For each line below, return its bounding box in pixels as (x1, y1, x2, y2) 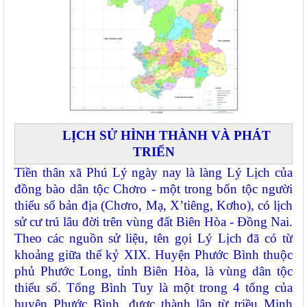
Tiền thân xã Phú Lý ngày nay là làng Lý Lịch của (14, 165, 293, 180)
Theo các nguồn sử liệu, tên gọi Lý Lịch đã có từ (14, 231, 293, 246)
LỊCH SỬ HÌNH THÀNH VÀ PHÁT (62, 128, 271, 143)
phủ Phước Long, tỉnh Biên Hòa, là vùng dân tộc (14, 264, 293, 279)
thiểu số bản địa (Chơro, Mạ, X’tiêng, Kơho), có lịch (14, 198, 293, 213)
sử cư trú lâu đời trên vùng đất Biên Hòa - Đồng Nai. (14, 214, 293, 230)
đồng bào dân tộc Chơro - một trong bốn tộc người (14, 182, 293, 197)
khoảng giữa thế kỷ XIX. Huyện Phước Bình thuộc (14, 247, 293, 262)
